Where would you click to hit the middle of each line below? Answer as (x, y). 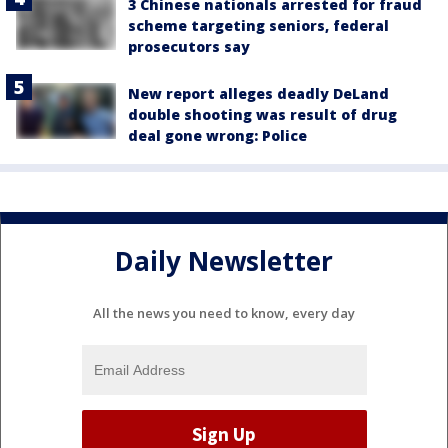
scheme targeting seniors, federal (258, 25)
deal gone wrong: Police (217, 135)
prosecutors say (189, 46)
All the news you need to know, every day (224, 312)
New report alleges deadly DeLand (258, 93)
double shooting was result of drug (262, 114)
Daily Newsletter (224, 261)
